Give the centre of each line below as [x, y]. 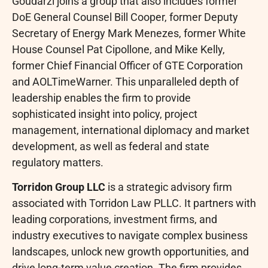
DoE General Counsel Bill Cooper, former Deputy [125, 17]
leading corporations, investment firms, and [115, 220]
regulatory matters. [58, 162]
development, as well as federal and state [111, 146]
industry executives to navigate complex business [130, 236]
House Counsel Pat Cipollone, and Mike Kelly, [118, 49]
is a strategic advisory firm [169, 187]
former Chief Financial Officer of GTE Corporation [127, 65]
